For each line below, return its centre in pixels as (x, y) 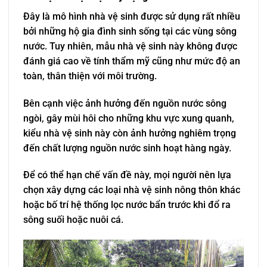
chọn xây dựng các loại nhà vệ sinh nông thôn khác (132, 190)
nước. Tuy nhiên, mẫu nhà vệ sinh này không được (130, 46)
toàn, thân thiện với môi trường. (90, 76)
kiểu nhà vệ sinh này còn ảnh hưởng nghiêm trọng (130, 133)
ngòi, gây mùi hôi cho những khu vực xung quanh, (129, 118)
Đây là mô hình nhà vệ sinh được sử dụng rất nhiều (132, 16)
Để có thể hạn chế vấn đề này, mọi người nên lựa (127, 175)
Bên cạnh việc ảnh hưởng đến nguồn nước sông (125, 103)
